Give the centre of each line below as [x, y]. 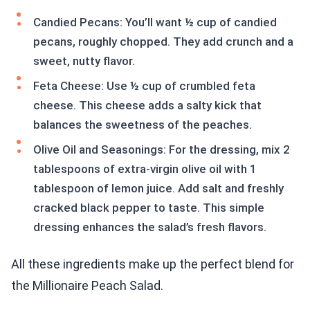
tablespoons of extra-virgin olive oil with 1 [145, 169]
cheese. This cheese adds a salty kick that [147, 106]
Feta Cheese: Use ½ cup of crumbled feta [144, 86]
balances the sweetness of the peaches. [143, 125]
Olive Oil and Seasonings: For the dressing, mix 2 [162, 150]
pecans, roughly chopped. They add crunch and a [163, 42]
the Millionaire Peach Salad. [87, 286]
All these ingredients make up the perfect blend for [153, 264]
